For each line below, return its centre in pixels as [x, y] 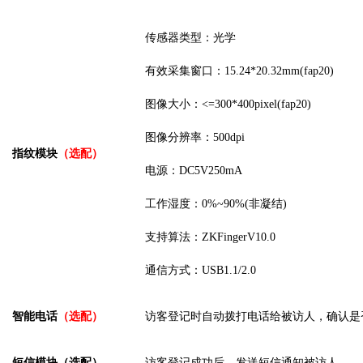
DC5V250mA [211, 171]
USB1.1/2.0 [229, 271]
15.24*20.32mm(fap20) [279, 71]
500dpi [229, 138]
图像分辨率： [179, 138]
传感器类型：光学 [190, 38]
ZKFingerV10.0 [239, 237]
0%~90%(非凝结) [244, 204]
